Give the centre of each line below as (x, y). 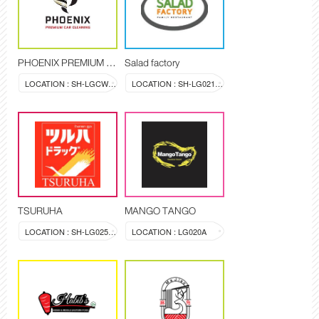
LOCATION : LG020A (169, 232)
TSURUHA (40, 211)
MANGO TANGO (160, 211)
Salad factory (152, 63)
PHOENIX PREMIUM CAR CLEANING (111, 63)
